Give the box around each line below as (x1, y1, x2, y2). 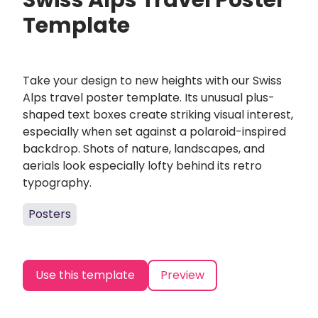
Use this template (35, 267, 135, 283)
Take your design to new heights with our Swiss (23, 72, 282, 89)
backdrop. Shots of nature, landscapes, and (23, 141, 265, 157)
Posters (28, 206, 71, 222)
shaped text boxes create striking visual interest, (23, 106, 293, 123)
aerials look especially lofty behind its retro (23, 158, 262, 174)
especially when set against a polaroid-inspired (23, 124, 286, 140)
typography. (23, 175, 92, 191)
